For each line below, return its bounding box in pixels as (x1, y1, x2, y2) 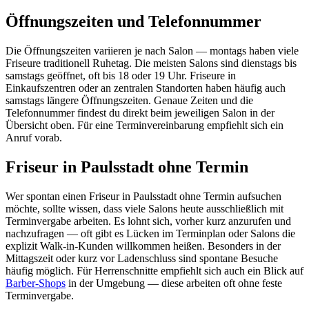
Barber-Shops (6, 277, 66, 290)
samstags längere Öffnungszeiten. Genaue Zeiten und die (6, 94, 253, 107)
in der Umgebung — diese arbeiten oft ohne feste (66, 277, 282, 290)
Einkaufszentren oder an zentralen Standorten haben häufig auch (6, 82, 286, 94)
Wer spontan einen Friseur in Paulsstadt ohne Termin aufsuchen (6, 190, 281, 203)
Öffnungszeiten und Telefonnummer (6, 12, 261, 31)
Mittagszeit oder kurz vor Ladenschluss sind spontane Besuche (6, 252, 278, 265)
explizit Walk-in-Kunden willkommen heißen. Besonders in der (6, 240, 281, 252)
